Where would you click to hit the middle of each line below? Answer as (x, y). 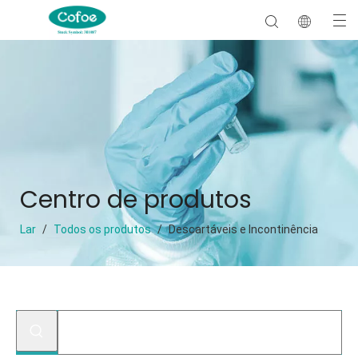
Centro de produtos (136, 200)
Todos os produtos (102, 229)
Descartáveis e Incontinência (243, 229)
